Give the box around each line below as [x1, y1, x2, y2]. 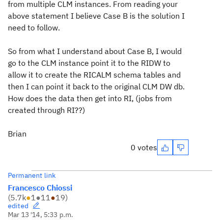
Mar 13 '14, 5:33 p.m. [8, 210, 74, 219]
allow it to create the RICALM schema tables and [8, 70, 181, 80]
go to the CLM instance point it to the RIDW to [8, 58, 170, 68]
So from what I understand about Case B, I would [8, 46, 182, 56]
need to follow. [8, 23, 62, 32]
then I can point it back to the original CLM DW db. [8, 82, 187, 91]
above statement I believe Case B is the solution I [8, 11, 185, 21]
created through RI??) [8, 105, 85, 115]
